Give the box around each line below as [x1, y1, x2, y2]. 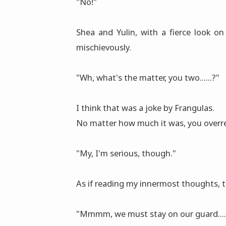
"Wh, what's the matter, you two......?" [76, 72, 219, 84]
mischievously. [76, 41, 131, 53]
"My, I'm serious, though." [76, 147, 176, 159]
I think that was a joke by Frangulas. [76, 102, 214, 114]
